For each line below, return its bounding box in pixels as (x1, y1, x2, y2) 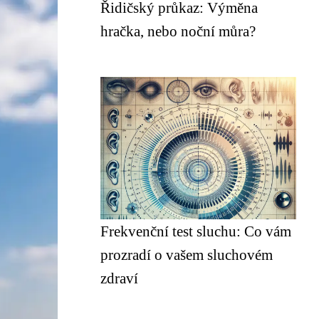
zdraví (100, 270, 138, 286)
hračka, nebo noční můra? (100, 23, 256, 39)
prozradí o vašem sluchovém (100, 246, 273, 263)
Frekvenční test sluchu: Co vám (100, 223, 291, 239)
